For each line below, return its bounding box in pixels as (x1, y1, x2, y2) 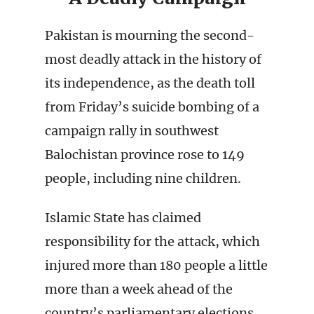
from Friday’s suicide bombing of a (45, 99, 259, 115)
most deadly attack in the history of (45, 51, 261, 67)
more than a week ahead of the (45, 281, 233, 297)
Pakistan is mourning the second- (45, 27, 254, 43)
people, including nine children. (45, 170, 241, 186)
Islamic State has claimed (45, 210, 201, 226)
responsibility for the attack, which (45, 233, 260, 250)
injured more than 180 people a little (45, 257, 268, 273)
